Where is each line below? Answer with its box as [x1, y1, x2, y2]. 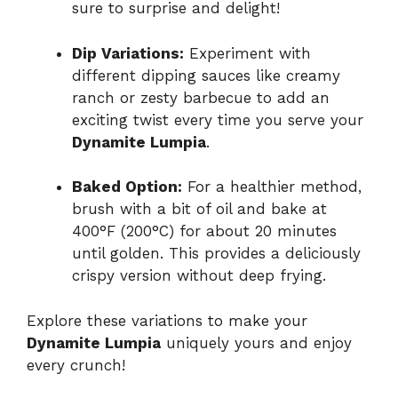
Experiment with [184, 44, 311, 62]
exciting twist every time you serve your [72, 110, 363, 129]
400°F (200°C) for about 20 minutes [72, 222, 337, 241]
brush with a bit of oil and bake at [72, 200, 327, 219]
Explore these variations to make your [27, 311, 307, 330]
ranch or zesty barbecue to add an [72, 88, 330, 107]
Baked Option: [72, 178, 182, 196]
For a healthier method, [182, 178, 362, 196]
